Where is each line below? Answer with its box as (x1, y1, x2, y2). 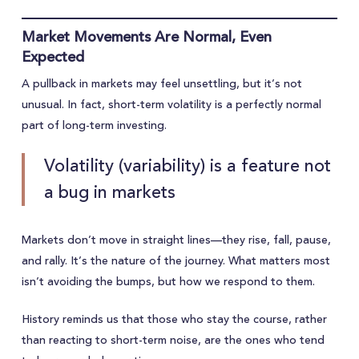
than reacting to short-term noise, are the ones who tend (21, 332, 325, 349)
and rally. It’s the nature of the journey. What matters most (21, 252, 330, 270)
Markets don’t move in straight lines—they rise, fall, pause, (21, 232, 331, 249)
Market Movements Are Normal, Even (21, 26, 272, 48)
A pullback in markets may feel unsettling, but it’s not (21, 75, 302, 93)
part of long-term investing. (21, 117, 167, 135)
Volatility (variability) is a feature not (44, 152, 332, 179)
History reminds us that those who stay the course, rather (21, 311, 327, 329)
